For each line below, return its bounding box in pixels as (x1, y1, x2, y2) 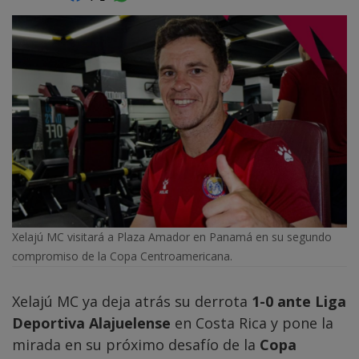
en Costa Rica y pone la (171, 313, 333, 333)
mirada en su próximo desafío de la (12, 335, 260, 355)
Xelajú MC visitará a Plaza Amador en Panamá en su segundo (12, 229, 332, 245)
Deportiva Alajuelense (12, 313, 171, 333)
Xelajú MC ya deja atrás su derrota (12, 292, 252, 312)
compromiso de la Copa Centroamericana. (12, 248, 232, 264)
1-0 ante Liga (252, 292, 346, 312)
